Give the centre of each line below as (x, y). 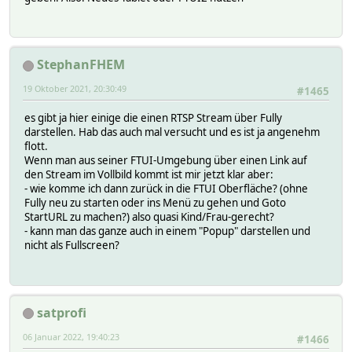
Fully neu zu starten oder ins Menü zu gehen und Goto (155, 203)
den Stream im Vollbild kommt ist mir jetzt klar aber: (149, 175)
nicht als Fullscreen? (72, 246)
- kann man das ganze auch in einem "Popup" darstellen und (167, 231)
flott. (36, 147)
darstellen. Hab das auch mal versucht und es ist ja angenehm (172, 132)
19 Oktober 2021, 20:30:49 (75, 88)
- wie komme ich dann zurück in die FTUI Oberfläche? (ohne (166, 189)
